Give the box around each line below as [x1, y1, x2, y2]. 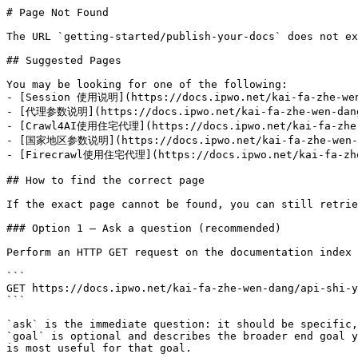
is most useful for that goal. [6, 342, 192, 354]
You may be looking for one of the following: [6, 78, 288, 90]
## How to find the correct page [6, 174, 205, 186]
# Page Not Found [6, 6, 109, 18]
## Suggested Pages [6, 54, 121, 66]
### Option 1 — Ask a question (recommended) [6, 222, 281, 234]
